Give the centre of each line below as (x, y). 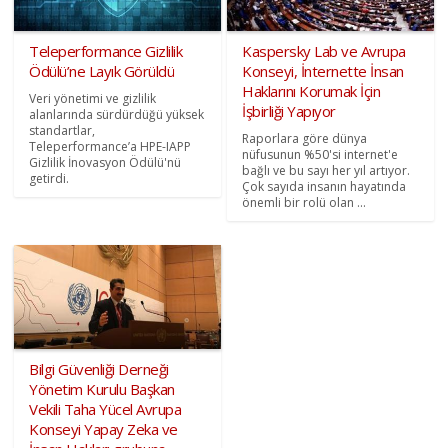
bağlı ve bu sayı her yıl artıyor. (326, 171)
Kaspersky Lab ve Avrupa (324, 51)
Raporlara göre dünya (304, 139)
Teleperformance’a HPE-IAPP (110, 147)
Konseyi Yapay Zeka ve (103, 428)
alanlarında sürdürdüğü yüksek (117, 115)
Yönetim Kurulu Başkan (102, 388)
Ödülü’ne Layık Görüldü (102, 71)
